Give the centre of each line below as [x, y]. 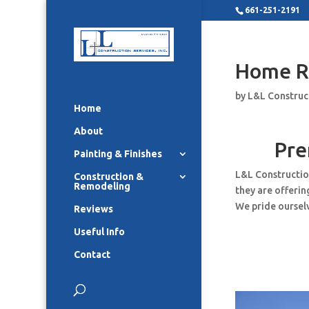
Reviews [94, 209]
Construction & [109, 176]
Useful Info [100, 231]
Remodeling [102, 186]
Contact [92, 254]
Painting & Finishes [118, 153]
